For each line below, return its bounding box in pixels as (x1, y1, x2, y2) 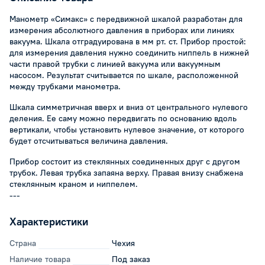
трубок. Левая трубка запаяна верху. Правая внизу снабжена (9, 167, 243, 178)
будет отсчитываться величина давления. (9, 135, 168, 146)
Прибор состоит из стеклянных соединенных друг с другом (9, 156, 240, 167)
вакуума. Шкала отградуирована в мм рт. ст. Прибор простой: (9, 36, 246, 47)
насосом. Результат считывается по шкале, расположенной (9, 70, 238, 80)
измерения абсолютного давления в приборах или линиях (9, 25, 234, 35)
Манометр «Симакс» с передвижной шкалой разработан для (9, 14, 243, 24)
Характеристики (9, 215, 88, 228)
